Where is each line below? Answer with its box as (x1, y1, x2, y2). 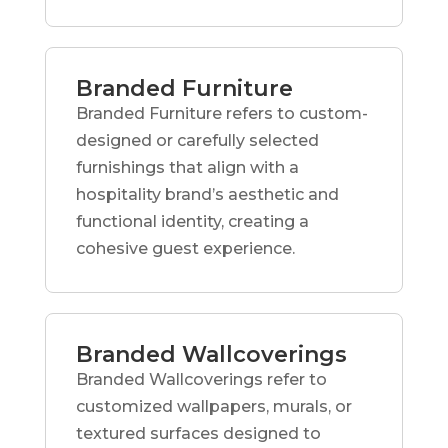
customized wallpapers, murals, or (75, 396, 352, 416)
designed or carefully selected (75, 130, 319, 150)
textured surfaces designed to (75, 423, 321, 443)
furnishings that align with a (75, 157, 299, 177)
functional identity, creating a (75, 211, 309, 231)
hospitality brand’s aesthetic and (75, 184, 339, 204)
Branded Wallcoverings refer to (75, 369, 327, 389)
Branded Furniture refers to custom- (75, 103, 368, 123)
